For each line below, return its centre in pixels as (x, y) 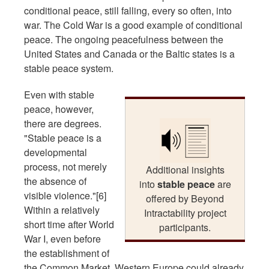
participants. (185, 227)
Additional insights (185, 169)
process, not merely (65, 166)
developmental (56, 152)
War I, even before (62, 238)
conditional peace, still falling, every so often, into (128, 10)
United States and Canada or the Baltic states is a (129, 53)
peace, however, (59, 109)
